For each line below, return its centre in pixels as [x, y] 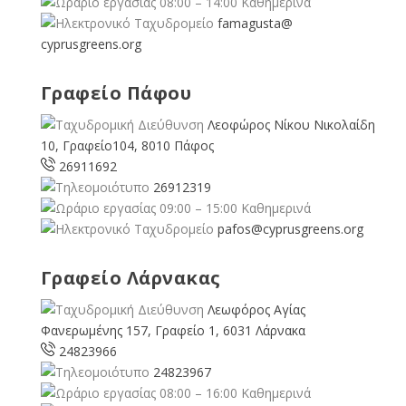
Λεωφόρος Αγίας [256, 309]
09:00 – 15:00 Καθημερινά [233, 208]
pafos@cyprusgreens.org [290, 228]
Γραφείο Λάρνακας [130, 277]
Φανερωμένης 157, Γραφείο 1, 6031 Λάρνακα [173, 330]
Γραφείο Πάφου [116, 92]
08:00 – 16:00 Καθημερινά [233, 392]
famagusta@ [255, 23]
